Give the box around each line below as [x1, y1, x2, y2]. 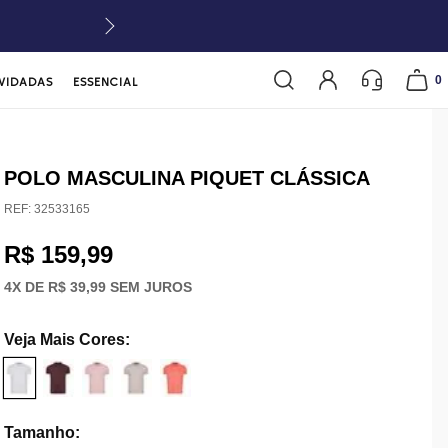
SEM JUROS [105, 278, 192, 295]
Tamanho [3, 424, 75, 441]
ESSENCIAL [73, 75, 139, 88]
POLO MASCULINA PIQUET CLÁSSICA [3, 167, 370, 189]
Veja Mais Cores [3, 331, 125, 348]
